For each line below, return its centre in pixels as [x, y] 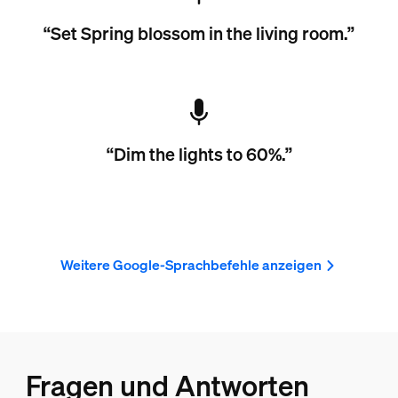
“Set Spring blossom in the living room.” [199, 33]
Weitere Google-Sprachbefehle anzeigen [191, 265]
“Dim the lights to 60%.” [199, 154]
